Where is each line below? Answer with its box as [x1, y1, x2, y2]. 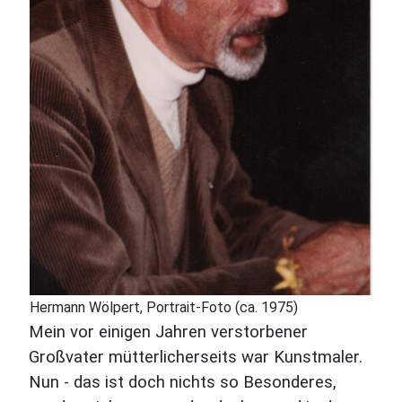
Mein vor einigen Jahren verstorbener [29, 322, 308, 342]
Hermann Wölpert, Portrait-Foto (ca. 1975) [30, 299, 298, 316]
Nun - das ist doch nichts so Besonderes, [29, 372, 336, 392]
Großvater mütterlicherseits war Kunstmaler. [29, 347, 363, 367]
